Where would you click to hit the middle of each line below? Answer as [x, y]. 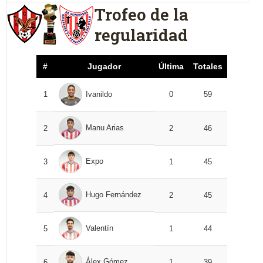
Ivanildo [99, 95]
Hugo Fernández [114, 195]
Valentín [100, 228]
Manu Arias [105, 128]
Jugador [104, 67]
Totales [208, 67]
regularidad [141, 35]
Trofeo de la [141, 14]
